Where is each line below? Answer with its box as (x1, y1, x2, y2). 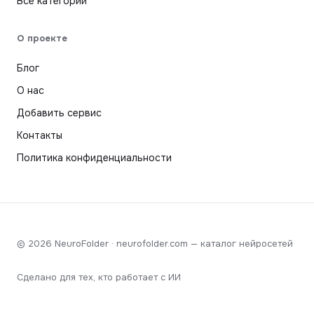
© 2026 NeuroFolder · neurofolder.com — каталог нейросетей (17, 237, 293, 250)
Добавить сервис (17, 106, 102, 119)
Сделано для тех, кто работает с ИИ (17, 271, 181, 283)
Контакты (17, 128, 62, 142)
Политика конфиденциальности (17, 151, 172, 164)
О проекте (17, 32, 67, 44)
